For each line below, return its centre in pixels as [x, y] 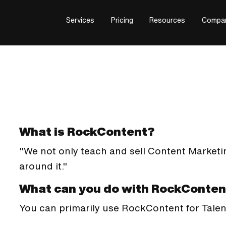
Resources [167, 20]
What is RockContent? [87, 131]
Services [80, 20]
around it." [43, 165]
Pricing [122, 20]
